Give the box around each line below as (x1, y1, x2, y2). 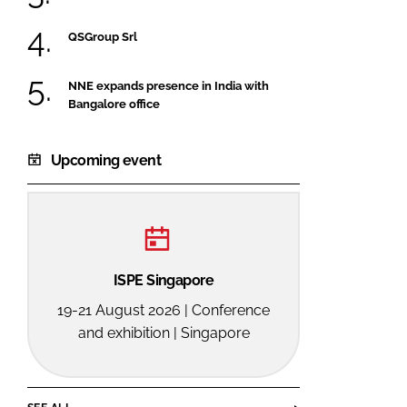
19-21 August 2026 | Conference (57, 301, 270, 319)
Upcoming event (51, 151, 162, 169)
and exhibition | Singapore (77, 323, 250, 342)
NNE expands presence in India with (68, 78, 269, 93)
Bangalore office (68, 96, 160, 111)
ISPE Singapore (113, 271, 214, 289)
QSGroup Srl (68, 30, 137, 45)
